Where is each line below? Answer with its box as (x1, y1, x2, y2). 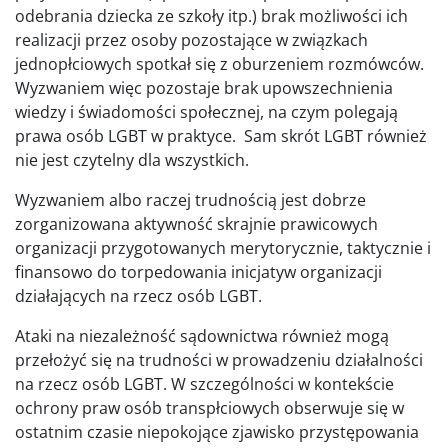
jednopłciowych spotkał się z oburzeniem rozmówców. (15, 52, 424, 75)
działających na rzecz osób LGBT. (15, 284, 262, 307)
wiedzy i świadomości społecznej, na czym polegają (15, 100, 398, 123)
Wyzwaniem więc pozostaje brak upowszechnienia (15, 76, 393, 99)
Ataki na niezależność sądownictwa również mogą (15, 324, 389, 347)
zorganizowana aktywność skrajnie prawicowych (15, 212, 378, 235)
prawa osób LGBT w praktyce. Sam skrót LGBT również (15, 124, 427, 147)
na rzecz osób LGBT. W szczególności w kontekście (15, 372, 394, 395)
